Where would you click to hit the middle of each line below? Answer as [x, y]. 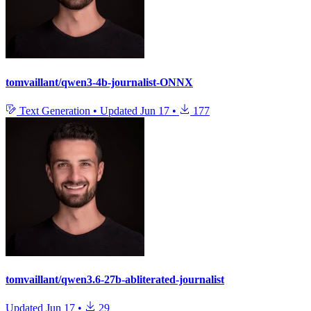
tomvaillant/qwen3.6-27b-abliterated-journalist [115, 280]
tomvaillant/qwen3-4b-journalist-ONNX [99, 82]
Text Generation [55, 110]
